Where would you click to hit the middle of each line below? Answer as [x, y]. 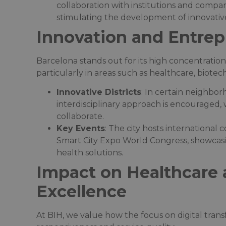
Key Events [81, 129]
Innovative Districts [99, 92]
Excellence [81, 192]
